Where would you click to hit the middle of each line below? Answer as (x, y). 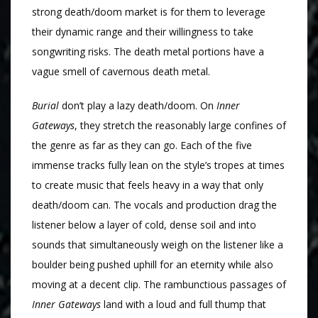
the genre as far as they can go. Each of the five (142, 146)
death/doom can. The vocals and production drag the (154, 205)
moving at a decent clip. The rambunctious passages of (159, 285)
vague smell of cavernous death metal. (121, 72)
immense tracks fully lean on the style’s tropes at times (158, 165)
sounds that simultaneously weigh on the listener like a (158, 245)
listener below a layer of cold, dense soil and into (144, 225)
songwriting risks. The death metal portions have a (148, 52)
